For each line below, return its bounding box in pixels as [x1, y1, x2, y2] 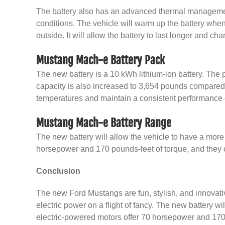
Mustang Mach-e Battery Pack [36, 53, 165, 67]
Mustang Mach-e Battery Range [36, 116, 171, 130]
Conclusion [36, 167, 80, 175]
